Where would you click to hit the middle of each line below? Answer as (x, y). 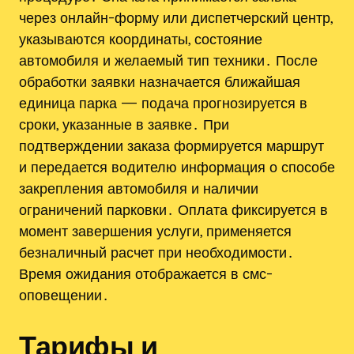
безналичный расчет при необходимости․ (156, 252)
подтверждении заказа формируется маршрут (171, 146)
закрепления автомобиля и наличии (139, 188)
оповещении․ (64, 295)
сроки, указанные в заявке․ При (124, 124)
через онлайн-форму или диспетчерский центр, (176, 18)
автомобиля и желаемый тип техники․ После (168, 60)
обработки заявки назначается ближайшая (160, 82)
